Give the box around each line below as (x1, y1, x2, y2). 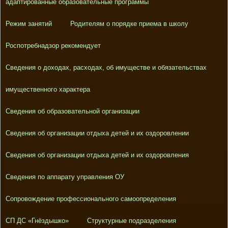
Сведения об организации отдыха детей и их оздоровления (5, 151, 189, 159)
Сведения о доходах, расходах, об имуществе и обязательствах (5, 63, 207, 71)
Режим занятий (5, 19, 52, 27)
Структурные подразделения (87, 216, 176, 224)
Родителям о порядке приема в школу (70, 19, 188, 27)
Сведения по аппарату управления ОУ (5, 173, 124, 181)
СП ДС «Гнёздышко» (5, 216, 69, 224)
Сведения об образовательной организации (5, 107, 139, 115)
